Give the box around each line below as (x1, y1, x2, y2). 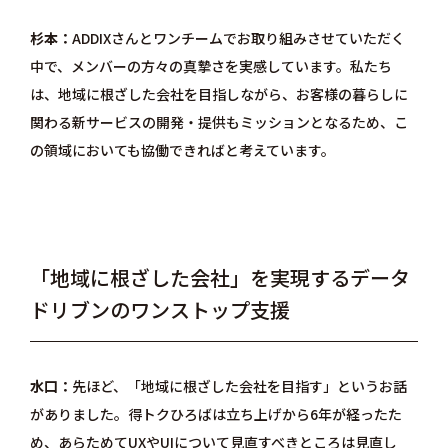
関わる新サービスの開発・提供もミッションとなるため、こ (29, 112, 408, 132)
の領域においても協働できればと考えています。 (29, 140, 335, 160)
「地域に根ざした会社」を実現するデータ (29, 263, 410, 292)
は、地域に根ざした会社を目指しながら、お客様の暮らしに (29, 84, 408, 104)
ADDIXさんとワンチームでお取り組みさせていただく (71, 28, 405, 48)
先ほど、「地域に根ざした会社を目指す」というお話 (71, 376, 407, 396)
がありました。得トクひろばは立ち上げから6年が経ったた (29, 404, 402, 424)
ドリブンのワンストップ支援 (29, 295, 290, 324)
